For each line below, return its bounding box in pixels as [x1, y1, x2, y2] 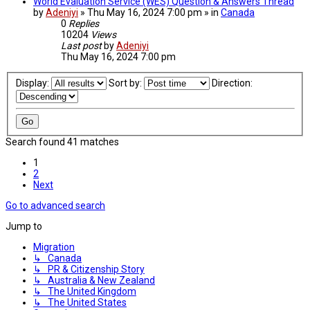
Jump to [6, 220, 42, 232]
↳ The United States [33, 296, 127, 308]
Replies [69, 17, 99, 29]
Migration [33, 241, 75, 253]
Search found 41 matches [6, 136, 119, 147]
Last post [61, 39, 104, 51]
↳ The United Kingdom [33, 285, 136, 297]
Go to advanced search [6, 199, 105, 211]
